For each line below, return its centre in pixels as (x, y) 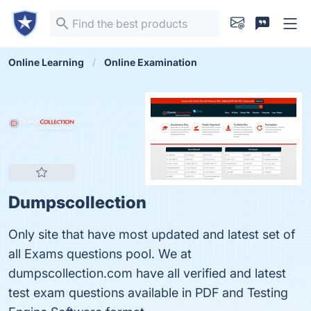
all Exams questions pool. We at (100, 254)
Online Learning (46, 62)
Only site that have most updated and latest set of (152, 234)
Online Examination (151, 62)
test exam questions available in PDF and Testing (148, 293)
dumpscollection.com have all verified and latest (147, 273)
